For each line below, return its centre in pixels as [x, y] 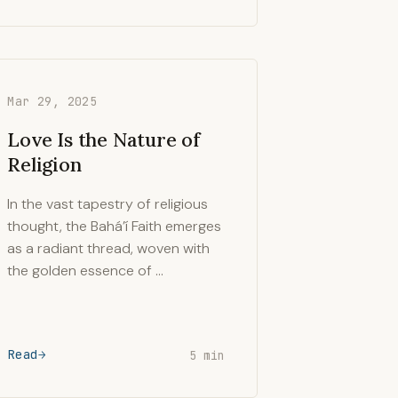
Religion [44, 164]
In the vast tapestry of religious [108, 204]
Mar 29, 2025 [52, 101]
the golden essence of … [86, 271]
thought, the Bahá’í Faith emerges [115, 226]
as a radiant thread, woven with [109, 248]
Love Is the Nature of [103, 139]
